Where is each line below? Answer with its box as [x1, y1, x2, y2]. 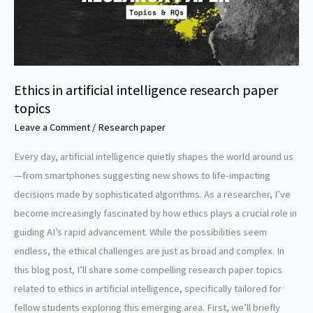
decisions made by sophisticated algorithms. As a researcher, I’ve [14, 187, 291, 201]
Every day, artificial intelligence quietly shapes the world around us [14, 150, 293, 163]
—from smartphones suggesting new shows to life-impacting [14, 168, 270, 182]
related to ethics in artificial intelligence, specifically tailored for [14, 282, 282, 295]
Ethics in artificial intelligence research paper [14, 81, 278, 99]
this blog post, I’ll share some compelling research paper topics [14, 263, 282, 276]
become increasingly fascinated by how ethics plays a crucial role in [14, 206, 297, 219]
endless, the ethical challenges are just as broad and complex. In [14, 244, 284, 257]
